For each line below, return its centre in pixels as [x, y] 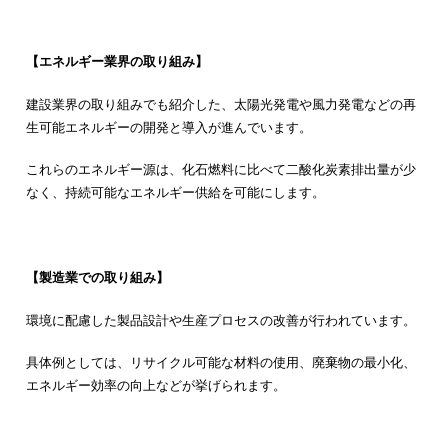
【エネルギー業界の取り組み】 [116, 61]
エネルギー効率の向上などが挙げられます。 [155, 385]
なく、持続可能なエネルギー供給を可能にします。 [175, 192]
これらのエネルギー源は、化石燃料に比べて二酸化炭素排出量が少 [220, 169]
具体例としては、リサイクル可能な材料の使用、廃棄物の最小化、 [220, 362]
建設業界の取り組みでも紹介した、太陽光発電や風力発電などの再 [220, 103]
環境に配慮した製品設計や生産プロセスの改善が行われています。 [220, 319]
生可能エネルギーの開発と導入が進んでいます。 [168, 126]
